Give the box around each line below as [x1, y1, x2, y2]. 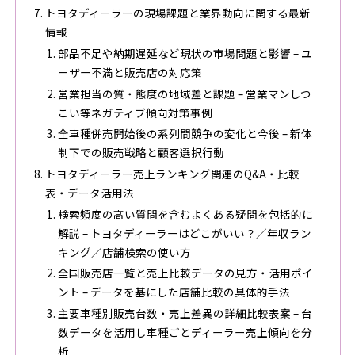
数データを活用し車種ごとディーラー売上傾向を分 [57, 324, 312, 341]
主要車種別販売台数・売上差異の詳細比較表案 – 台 [57, 305, 312, 322]
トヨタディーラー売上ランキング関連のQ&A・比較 [44, 166, 300, 182]
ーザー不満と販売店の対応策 [57, 63, 202, 80]
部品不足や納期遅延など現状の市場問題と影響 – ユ [57, 44, 312, 61]
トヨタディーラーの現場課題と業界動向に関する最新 [44, 5, 311, 21]
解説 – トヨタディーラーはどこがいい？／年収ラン [57, 224, 311, 241]
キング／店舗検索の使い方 [57, 243, 191, 260]
